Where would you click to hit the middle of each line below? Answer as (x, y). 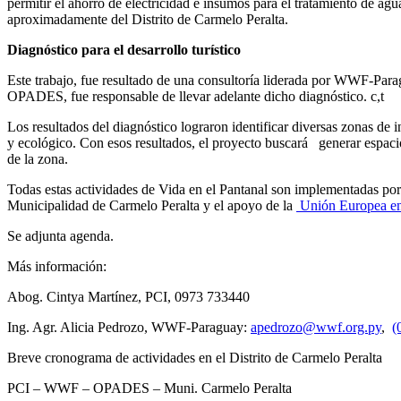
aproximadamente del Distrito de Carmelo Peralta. (148, 19)
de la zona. (38, 158)
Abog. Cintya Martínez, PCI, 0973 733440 (128, 296)
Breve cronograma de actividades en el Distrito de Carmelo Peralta (195, 357)
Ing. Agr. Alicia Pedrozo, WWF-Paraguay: (129, 327)
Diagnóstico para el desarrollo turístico (124, 49)
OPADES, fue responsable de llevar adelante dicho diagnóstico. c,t (196, 96)
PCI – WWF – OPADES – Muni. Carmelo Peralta (149, 388)
